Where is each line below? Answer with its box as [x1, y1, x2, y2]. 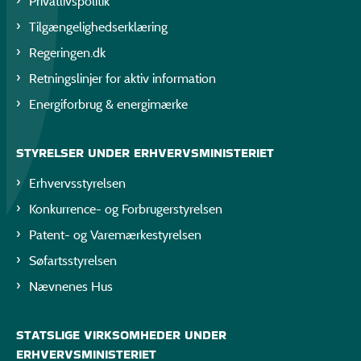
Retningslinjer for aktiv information [29, 70, 216, 86]
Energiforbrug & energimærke [29, 96, 188, 112]
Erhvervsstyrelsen [29, 176, 126, 192]
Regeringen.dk [29, 44, 106, 60]
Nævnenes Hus [29, 279, 113, 295]
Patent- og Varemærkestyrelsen [29, 227, 201, 243]
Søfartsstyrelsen [29, 253, 117, 269]
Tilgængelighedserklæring [29, 19, 168, 35]
